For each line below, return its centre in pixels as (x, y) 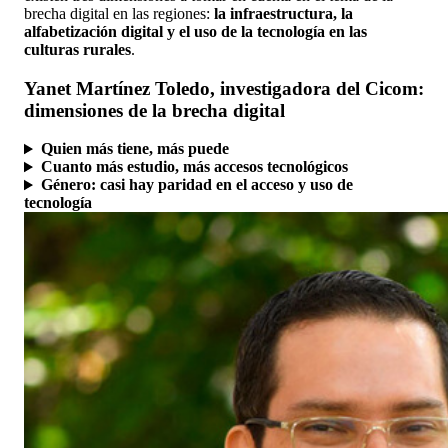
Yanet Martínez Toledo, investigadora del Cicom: (224, 88)
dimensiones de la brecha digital (154, 110)
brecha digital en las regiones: (119, 13)
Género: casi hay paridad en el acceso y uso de (196, 185)
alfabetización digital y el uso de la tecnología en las (195, 31)
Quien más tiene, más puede (134, 149)
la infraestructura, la (283, 13)
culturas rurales (77, 49)
